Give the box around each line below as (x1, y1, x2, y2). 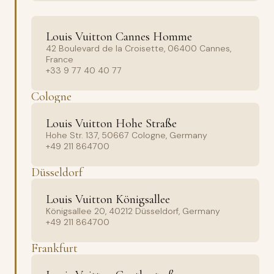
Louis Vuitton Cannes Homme (46, 29, 192, 44)
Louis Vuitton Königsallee (46, 192, 170, 207)
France (46, 54, 73, 65)
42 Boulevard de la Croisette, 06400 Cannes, (46, 43, 231, 54)
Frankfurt (31, 241, 78, 256)
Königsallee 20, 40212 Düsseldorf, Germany (46, 206, 220, 217)
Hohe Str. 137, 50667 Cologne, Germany (46, 130, 207, 141)
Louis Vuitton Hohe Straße (46, 116, 177, 131)
